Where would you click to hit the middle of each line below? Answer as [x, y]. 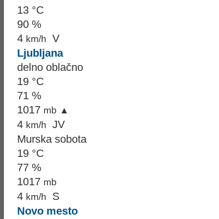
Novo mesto [47, 211]
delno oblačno [50, 67]
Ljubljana [40, 53]
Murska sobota [52, 139]
